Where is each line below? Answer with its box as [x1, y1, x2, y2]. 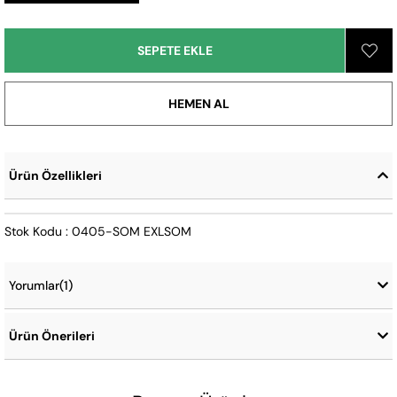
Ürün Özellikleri [9, 167, 102, 184]
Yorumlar [9, 277, 59, 294]
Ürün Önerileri [9, 328, 95, 345]
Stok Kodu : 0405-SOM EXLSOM [4, 223, 191, 240]
